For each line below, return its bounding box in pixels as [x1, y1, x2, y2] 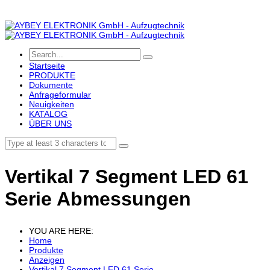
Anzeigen [29, 255, 64, 265]
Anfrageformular [29, 90, 91, 99]
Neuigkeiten [29, 99, 74, 109]
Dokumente [29, 80, 73, 90]
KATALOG [29, 109, 67, 119]
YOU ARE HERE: [29, 226, 93, 236]
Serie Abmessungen [5, 187, 191, 210]
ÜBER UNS [29, 119, 72, 128]
